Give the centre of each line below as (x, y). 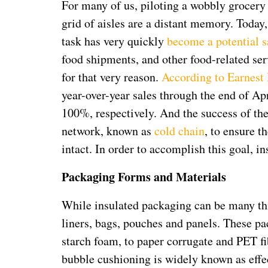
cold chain (180, 130)
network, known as (108, 130)
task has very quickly (115, 41)
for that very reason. (112, 77)
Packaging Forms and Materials (144, 176)
